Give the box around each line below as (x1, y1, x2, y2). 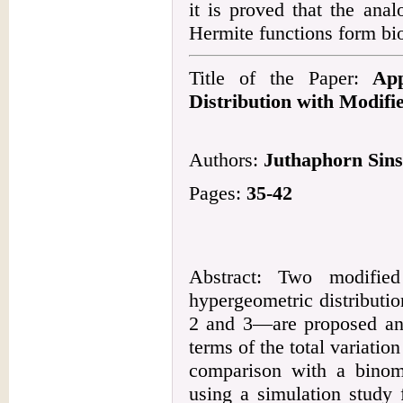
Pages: (189, 182, 246, 204)
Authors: (189, 148, 264, 171)
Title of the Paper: (189, 67, 373, 89)
